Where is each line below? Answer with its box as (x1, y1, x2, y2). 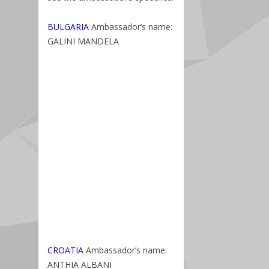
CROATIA (47, 244, 83, 256)
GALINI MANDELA (47, 35, 119, 47)
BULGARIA (47, 21, 89, 32)
